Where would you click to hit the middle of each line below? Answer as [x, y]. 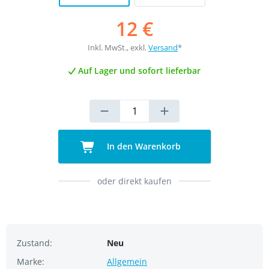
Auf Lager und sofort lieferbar [138, 71]
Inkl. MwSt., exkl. [118, 47]
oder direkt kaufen [134, 181]
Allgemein [127, 262]
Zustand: [35, 243]
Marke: [31, 262]
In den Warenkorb [143, 146]
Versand [163, 47]
